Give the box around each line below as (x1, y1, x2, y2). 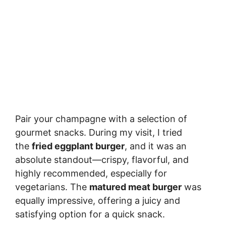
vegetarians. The (15, 182, 89, 193)
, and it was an (125, 141, 187, 152)
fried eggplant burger (32, 141, 125, 152)
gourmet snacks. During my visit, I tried (15, 127, 182, 138)
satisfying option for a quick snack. (15, 209, 165, 220)
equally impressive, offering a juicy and (15, 195, 180, 206)
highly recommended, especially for (15, 168, 167, 179)
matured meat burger (89, 182, 182, 193)
